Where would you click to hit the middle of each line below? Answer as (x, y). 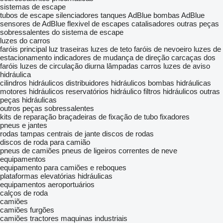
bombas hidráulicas (179, 83)
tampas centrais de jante (60, 134)
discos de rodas (128, 134)
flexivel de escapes (98, 24)
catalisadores (153, 24)
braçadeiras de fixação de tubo (108, 117)
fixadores (175, 117)
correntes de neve (148, 151)
